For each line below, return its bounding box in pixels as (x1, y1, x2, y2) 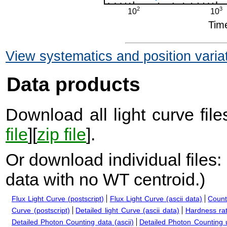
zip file (37, 125, 86, 144)
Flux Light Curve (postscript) (12, 195, 104, 203)
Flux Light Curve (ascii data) (109, 195, 203, 203)
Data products (7, 73, 140, 96)
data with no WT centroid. (6, 170, 200, 190)
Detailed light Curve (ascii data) (75, 206, 180, 215)
